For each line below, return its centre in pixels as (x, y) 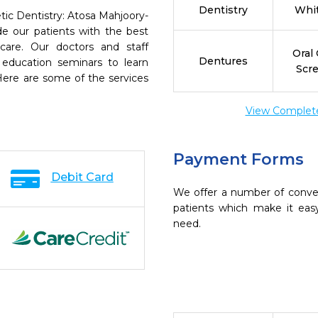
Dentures (223, 61)
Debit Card (82, 177)
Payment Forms (238, 159)
